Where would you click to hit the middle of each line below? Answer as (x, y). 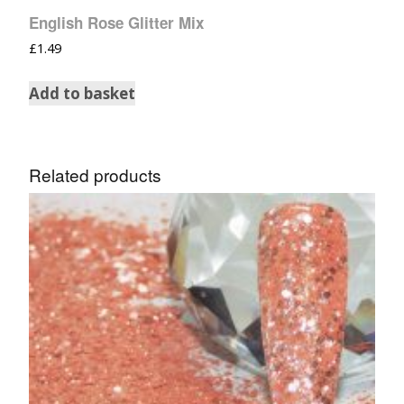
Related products (95, 175)
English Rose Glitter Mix (116, 22)
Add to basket (82, 93)
